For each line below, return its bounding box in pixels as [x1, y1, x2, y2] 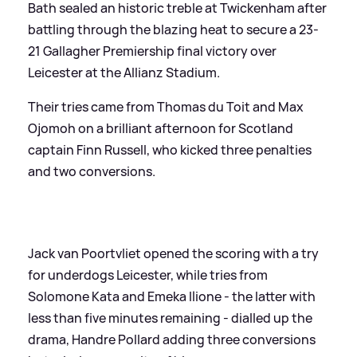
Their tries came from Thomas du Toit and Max [28, 97, 304, 116]
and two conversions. [28, 162, 155, 180]
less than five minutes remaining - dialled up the [28, 308, 312, 327]
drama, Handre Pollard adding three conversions [28, 330, 316, 348]
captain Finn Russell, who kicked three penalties [28, 140, 312, 159]
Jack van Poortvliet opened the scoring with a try [28, 244, 319, 262]
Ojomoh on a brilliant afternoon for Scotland [28, 119, 293, 137]
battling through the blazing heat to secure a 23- [28, 20, 319, 38]
